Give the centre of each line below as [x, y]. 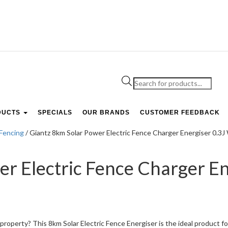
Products [148, 80]
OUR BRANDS [106, 113]
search [144, 90]
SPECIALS [55, 113]
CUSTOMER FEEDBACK [180, 113]
